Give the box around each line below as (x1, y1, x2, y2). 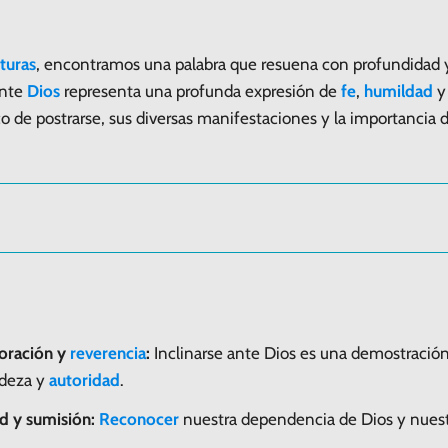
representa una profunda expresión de (60, 80, 341, 101)
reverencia (70, 342, 146, 363)
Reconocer (99, 408, 179, 429)
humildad (364, 80, 433, 101)
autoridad (49, 369, 120, 390)
